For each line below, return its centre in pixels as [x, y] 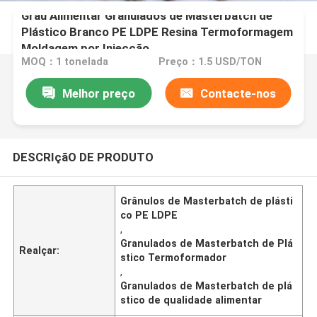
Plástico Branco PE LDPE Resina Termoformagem [157, 31]
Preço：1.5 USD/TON [210, 62]
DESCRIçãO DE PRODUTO [83, 157]
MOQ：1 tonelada [65, 62]
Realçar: [40, 250]
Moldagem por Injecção [86, 48]
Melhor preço [98, 93]
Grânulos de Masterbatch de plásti [207, 201]
